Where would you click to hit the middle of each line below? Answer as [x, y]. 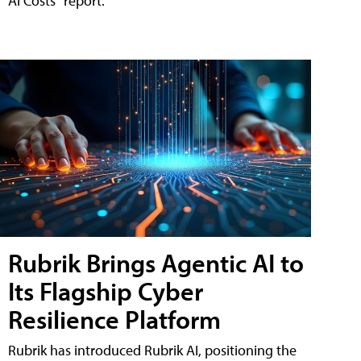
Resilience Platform [114, 320]
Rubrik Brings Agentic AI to [156, 263]
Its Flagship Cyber [106, 291]
